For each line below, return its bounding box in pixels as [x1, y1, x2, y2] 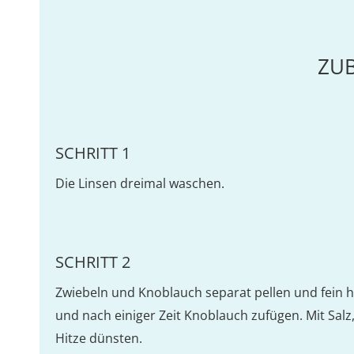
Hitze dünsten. [55, 329, 142, 347]
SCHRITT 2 [55, 250, 130, 273]
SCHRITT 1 [55, 141, 130, 164]
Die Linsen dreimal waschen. [55, 174, 224, 192]
